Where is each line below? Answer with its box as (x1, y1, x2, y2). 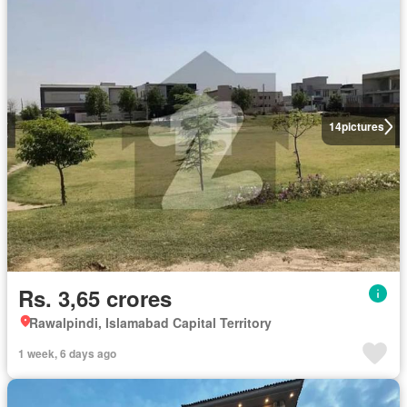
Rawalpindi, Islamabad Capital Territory (29, 313, 272, 333)
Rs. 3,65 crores (18, 283, 172, 314)
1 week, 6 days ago (18, 345, 116, 362)
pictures (341, 118, 384, 135)
